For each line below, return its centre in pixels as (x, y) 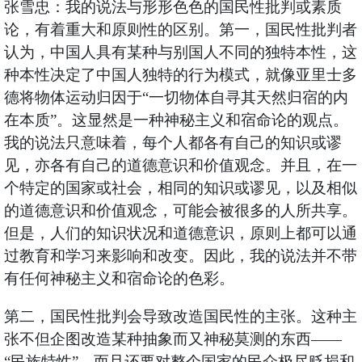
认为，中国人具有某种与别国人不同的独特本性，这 (180, 53)
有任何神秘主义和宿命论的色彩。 (119, 279)
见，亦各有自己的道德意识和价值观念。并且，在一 (180, 166)
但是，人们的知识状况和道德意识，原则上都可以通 (180, 234)
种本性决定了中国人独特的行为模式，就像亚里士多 (180, 75)
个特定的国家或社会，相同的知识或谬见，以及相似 (180, 188)
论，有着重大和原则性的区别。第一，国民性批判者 (180, 30)
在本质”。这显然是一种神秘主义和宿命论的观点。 (176, 120)
